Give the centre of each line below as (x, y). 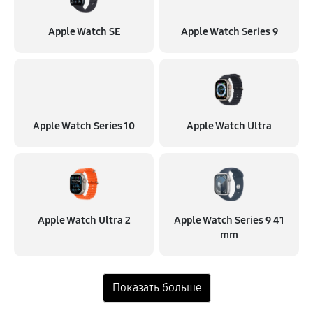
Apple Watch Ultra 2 (84, 220)
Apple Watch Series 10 (84, 126)
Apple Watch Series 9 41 (229, 220)
